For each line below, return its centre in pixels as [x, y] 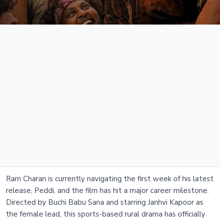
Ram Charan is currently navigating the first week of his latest [110, 179]
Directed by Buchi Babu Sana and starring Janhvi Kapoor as [105, 203]
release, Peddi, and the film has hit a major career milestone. [107, 191]
